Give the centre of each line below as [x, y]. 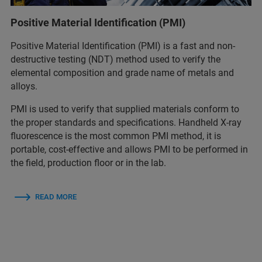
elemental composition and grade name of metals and [122, 73]
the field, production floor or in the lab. [88, 163]
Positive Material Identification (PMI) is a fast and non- [123, 46]
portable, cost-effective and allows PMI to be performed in [129, 149]
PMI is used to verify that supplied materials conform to [125, 109]
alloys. [24, 86]
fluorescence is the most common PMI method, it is [116, 136]
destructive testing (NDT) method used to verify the [116, 59]
